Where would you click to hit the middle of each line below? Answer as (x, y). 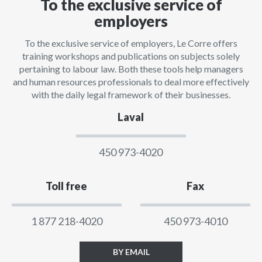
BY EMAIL (131, 252)
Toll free (67, 186)
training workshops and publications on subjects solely (131, 56)
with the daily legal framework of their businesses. (131, 94)
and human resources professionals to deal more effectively (131, 82)
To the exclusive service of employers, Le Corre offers (131, 43)
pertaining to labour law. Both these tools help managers (131, 69)
